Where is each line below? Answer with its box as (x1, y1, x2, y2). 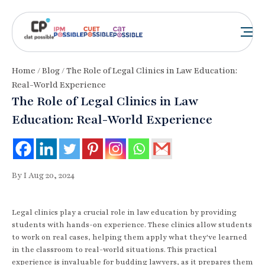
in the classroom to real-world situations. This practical (12, 244, 217, 254)
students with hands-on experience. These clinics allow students (12, 219, 252, 230)
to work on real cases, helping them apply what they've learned (12, 232, 247, 242)
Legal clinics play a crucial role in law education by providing (12, 207, 237, 217)
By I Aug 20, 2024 (12, 169, 75, 181)
